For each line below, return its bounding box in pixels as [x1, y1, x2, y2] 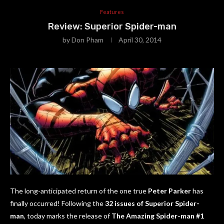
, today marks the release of [24, 211, 111, 220]
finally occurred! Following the [10, 199, 105, 208]
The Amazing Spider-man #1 [111, 211, 204, 220]
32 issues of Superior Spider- [105, 199, 199, 208]
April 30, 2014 [118, 35, 161, 44]
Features [100, 8, 124, 15]
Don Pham [71, 35, 103, 44]
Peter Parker [148, 186, 191, 195]
